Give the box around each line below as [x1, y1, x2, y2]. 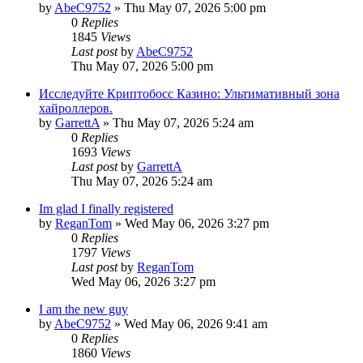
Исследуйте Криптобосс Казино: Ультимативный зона [39, 86, 340, 100]
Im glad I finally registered [39, 201, 173, 216]
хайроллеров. [39, 100, 113, 115]
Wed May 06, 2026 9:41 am [124, 316, 267, 331]
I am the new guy [39, 301, 128, 316]
